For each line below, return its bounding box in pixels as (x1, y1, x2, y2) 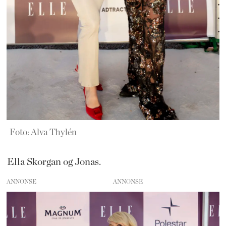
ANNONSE (7, 179, 37, 185)
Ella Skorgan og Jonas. (7, 157, 103, 167)
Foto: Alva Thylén (9, 128, 77, 138)
